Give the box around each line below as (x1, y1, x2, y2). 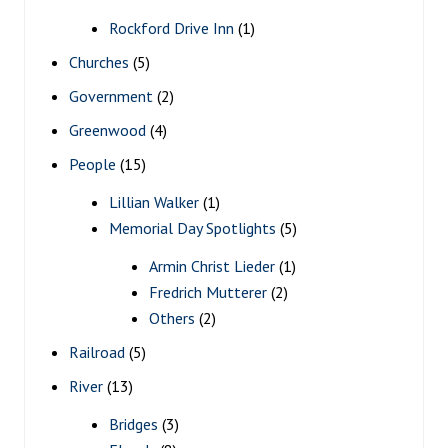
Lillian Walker (109, 191, 199, 212)
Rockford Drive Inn (109, 17, 234, 38)
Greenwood (69, 119, 146, 140)
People (69, 153, 116, 174)
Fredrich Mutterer (149, 281, 267, 302)
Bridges (109, 413, 158, 434)
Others (149, 307, 195, 328)
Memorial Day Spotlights (109, 217, 276, 238)
